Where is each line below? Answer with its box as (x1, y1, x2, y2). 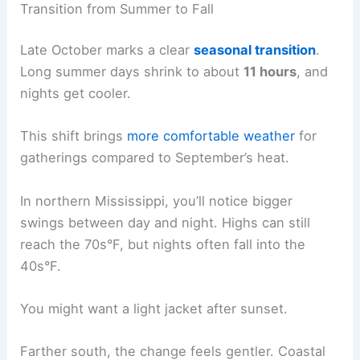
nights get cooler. (20, 85, 132, 102)
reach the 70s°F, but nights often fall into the (20, 235, 306, 252)
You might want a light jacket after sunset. (20, 300, 288, 317)
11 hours (243, 63, 297, 80)
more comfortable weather (127, 128, 296, 145)
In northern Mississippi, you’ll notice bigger (20, 192, 293, 209)
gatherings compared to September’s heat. (20, 149, 290, 166)
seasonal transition (194, 42, 317, 59)
